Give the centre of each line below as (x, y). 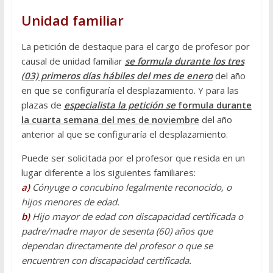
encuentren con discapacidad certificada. (106, 261)
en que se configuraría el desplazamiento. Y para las (130, 90)
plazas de (42, 105)
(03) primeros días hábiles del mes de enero (117, 76)
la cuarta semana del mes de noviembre (110, 120)
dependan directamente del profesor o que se (117, 246)
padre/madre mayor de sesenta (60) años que (117, 231)
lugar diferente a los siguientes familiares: (108, 173)
